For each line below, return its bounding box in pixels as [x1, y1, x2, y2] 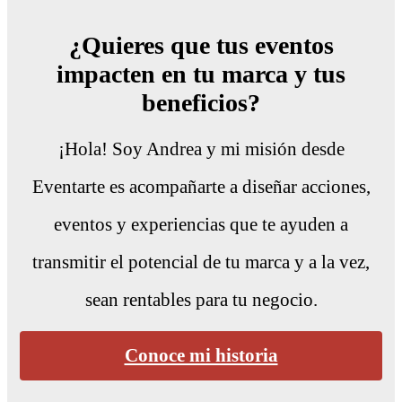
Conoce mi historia [124, 345, 278, 367]
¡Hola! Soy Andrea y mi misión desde [57, 138, 345, 161]
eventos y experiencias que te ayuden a [54, 214, 348, 236]
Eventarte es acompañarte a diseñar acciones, [31, 176, 371, 198]
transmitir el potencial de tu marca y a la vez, [32, 251, 370, 274]
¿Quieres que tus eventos [68, 31, 334, 60]
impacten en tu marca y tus [57, 60, 345, 89]
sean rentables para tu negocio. [84, 289, 318, 311]
